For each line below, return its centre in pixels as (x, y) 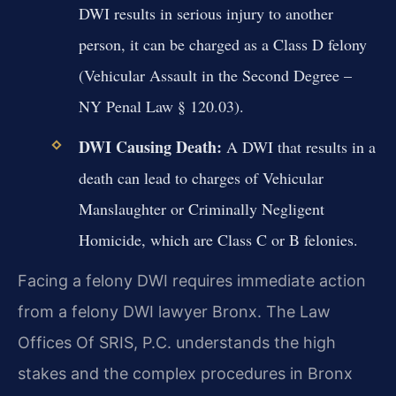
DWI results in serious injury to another (206, 13)
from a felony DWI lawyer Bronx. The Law (174, 312)
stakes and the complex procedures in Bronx (185, 374)
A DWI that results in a (298, 147)
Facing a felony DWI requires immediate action (192, 281)
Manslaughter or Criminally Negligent (201, 209)
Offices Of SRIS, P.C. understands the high (177, 343)
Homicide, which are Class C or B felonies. (218, 240)
